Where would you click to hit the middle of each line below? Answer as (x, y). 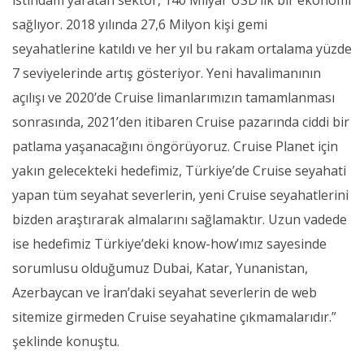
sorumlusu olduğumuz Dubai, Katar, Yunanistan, (160, 269)
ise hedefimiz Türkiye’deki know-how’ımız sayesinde (169, 244)
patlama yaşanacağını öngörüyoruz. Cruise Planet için (175, 147)
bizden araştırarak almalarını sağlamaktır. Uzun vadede (180, 220)
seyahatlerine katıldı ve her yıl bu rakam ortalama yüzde (182, 49)
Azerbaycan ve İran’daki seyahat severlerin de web (165, 293)
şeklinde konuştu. (66, 342)
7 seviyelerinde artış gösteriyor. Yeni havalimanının (167, 74)
